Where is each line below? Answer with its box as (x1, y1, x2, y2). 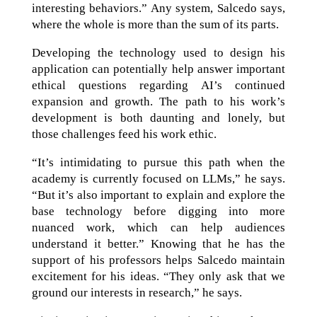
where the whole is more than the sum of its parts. (31, 18, 279, 31)
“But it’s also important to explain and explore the (31, 188, 286, 202)
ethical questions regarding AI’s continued (31, 79, 286, 92)
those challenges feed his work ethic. (31, 127, 217, 141)
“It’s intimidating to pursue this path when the (31, 156, 286, 169)
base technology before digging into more (31, 204, 286, 218)
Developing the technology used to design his (31, 46, 286, 59)
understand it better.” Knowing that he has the (31, 237, 286, 250)
